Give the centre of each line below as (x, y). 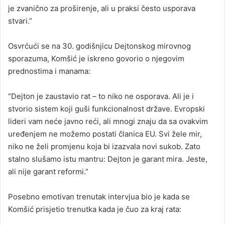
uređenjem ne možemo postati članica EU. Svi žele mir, (105, 134)
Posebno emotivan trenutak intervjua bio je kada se (99, 196)
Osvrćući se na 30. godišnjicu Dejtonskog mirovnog (99, 46)
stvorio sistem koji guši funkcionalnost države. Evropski (106, 108)
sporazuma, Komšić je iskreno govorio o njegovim (96, 58)
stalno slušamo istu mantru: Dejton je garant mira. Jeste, (108, 159)
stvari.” (20, 21)
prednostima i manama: (49, 71)
